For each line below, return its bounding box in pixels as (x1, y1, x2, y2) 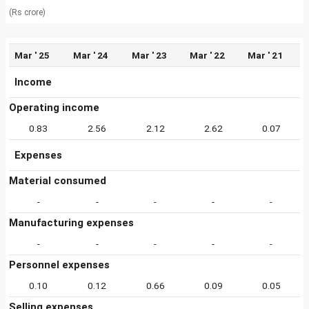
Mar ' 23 (132, 50, 167, 61)
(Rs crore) (9, 8, 46, 17)
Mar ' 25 (14, 50, 50, 61)
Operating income (9, 101, 99, 114)
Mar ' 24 (73, 50, 108, 61)
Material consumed (9, 175, 106, 187)
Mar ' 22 (190, 50, 225, 61)
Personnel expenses (9, 259, 110, 271)
